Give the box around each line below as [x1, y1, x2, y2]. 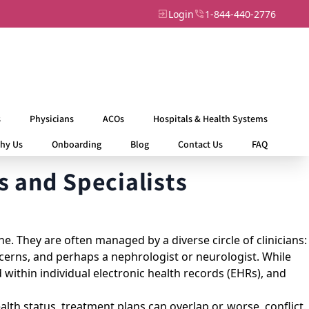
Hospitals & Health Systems [152, 112, 268, 125]
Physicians [29, 112, 74, 125]
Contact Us [177, 138, 223, 150]
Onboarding [51, 138, 101, 150]
